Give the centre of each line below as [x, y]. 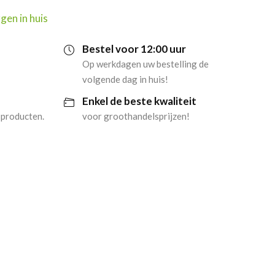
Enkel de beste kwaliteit [139, 101]
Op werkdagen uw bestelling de [145, 64]
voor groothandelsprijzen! [136, 116]
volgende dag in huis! [125, 79]
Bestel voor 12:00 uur [134, 49]
